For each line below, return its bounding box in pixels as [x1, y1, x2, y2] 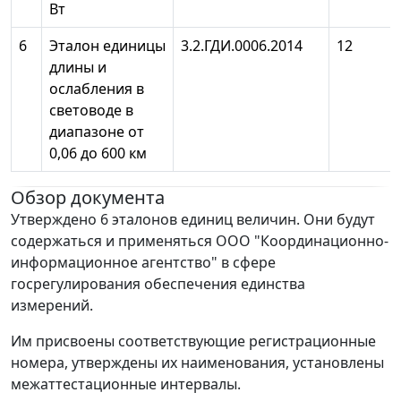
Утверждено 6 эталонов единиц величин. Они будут [11, 209, 375, 230]
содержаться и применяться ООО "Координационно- [11, 231, 388, 252]
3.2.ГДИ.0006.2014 [181, 36, 303, 56]
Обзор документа [11, 185, 165, 210]
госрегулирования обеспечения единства [11, 274, 305, 294]
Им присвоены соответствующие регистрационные [11, 331, 376, 352]
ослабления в [49, 79, 144, 99]
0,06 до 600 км [49, 143, 147, 164]
